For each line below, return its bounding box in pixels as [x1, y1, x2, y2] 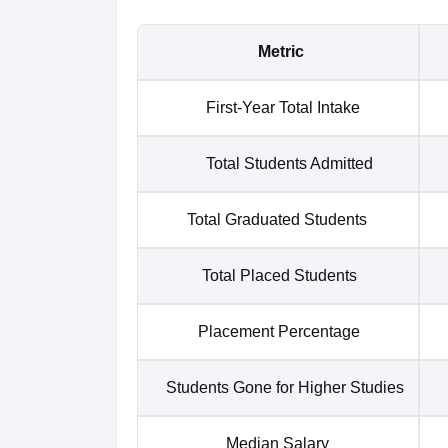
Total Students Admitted [193, 154, 381, 172]
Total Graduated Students [183, 210, 391, 228]
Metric [258, 42, 316, 60]
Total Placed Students [201, 266, 373, 284]
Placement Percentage [190, 322, 384, 340]
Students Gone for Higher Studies [166, 378, 408, 396]
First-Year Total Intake [198, 98, 376, 116]
